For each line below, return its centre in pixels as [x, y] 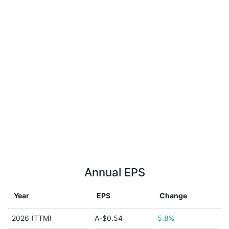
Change [173, 196]
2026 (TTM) [32, 218]
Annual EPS [114, 172]
